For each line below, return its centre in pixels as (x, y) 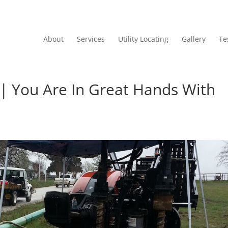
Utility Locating (143, 39)
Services (91, 39)
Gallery (194, 39)
